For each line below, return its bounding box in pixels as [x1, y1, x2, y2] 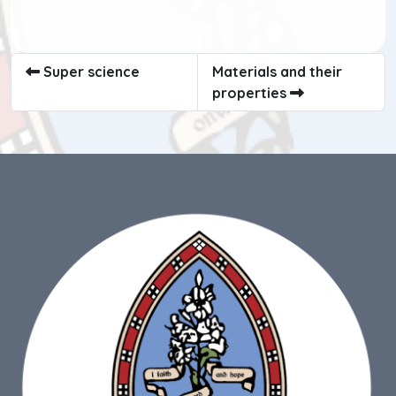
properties [212, 84, 290, 103]
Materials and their [212, 63, 342, 81]
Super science [40, 63, 140, 81]
